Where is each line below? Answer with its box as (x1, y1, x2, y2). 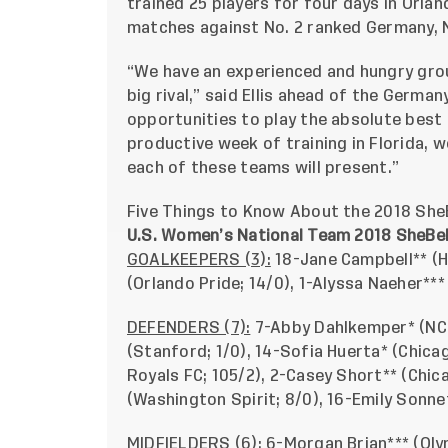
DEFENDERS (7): (127, 319, 251, 336)
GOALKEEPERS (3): (127, 251, 271, 268)
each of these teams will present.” (127, 159, 400, 176)
